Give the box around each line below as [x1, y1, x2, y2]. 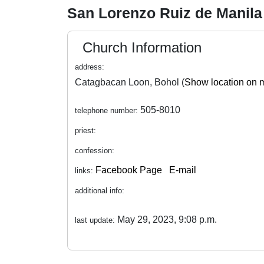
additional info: [75, 186, 124, 195]
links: [75, 166, 93, 175]
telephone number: [75, 106, 138, 115]
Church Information [82, 39, 202, 55]
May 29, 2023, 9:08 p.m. [117, 214, 217, 225]
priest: [75, 126, 96, 135]
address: [75, 62, 104, 71]
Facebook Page [95, 165, 162, 175]
